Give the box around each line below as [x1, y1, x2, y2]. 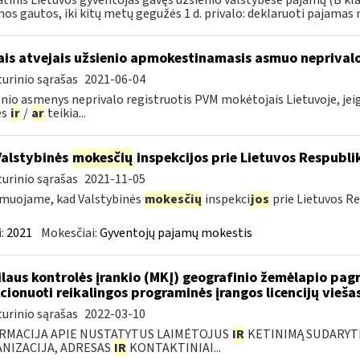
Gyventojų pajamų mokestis [99, 224, 252, 242]
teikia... [44, 104, 86, 122]
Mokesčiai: [40, 224, 100, 242]
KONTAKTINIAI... [126, 339, 221, 357]
